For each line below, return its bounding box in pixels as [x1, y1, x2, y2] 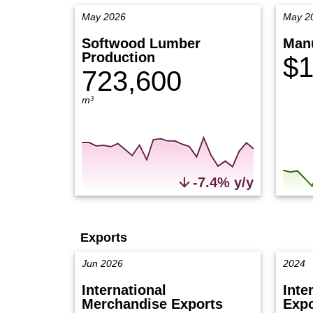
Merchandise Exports [82, 296, 223, 312]
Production [82, 50, 155, 65]
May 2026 [82, 11, 126, 22]
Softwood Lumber [82, 36, 201, 51]
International [82, 282, 166, 298]
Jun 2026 [82, 258, 123, 269]
